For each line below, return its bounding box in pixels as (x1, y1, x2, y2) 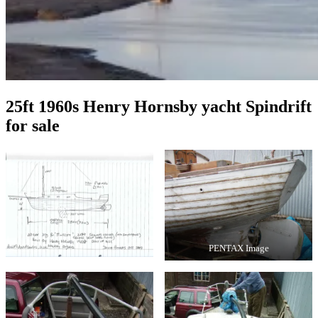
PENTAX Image (208, 243, 269, 253)
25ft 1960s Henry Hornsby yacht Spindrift (6, 97, 312, 116)
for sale (6, 116, 60, 135)
